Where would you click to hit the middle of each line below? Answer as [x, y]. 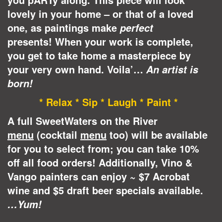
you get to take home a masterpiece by [99, 55]
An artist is [172, 70]
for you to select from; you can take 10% [103, 149]
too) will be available [157, 135]
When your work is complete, [124, 42]
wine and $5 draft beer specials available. [105, 190]
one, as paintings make [64, 28]
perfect [137, 28]
